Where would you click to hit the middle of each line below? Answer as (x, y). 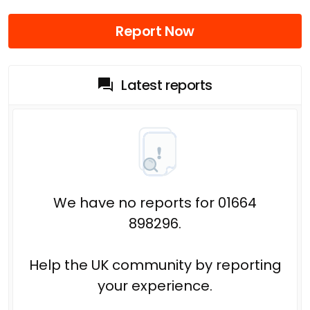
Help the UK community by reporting (155, 265)
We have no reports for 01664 (155, 202)
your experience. (155, 285)
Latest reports (167, 85)
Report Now (155, 31)
